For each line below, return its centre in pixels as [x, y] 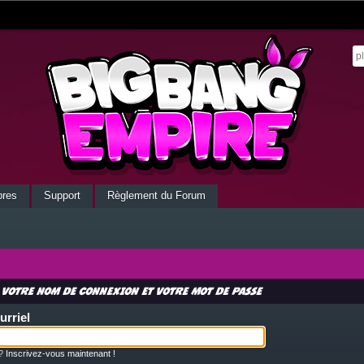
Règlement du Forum [156, 195]
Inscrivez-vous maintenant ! [61, 353]
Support [62, 195]
